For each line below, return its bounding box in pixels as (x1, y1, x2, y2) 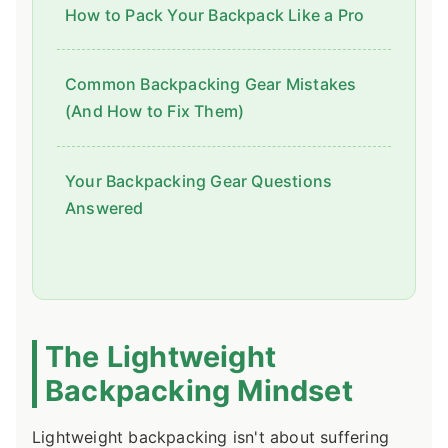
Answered (65, 197, 144, 218)
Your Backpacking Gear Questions (65, 170, 333, 191)
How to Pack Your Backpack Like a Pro (65, 4, 365, 25)
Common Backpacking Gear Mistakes (65, 74, 357, 95)
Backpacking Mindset (45, 372, 353, 408)
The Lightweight (45, 338, 276, 374)
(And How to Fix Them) (65, 101, 245, 122)
